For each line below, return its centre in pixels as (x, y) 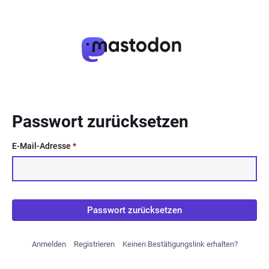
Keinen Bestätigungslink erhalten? (180, 244)
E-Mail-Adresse (42, 146)
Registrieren (94, 244)
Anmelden (49, 244)
